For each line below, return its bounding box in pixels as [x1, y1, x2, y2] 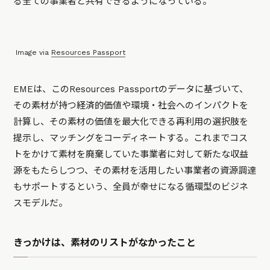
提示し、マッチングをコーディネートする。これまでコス [13, 133, 248, 144]
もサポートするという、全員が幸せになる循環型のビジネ [13, 181, 249, 193]
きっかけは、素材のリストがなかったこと [13, 237, 196, 249]
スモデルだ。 [13, 198, 68, 209]
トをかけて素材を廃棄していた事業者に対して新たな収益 [13, 149, 249, 160]
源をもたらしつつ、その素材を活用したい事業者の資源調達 [13, 165, 257, 177]
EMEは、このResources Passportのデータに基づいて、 [13, 84, 249, 95]
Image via [16, 48, 52, 57]
